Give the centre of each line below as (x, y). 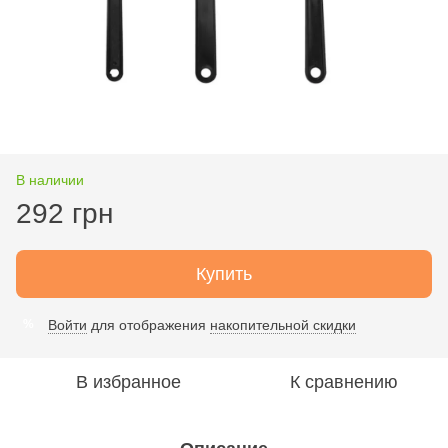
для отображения (148, 324)
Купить (224, 273)
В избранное (128, 381)
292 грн (64, 213)
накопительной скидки (283, 324)
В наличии (50, 179)
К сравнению (344, 381)
